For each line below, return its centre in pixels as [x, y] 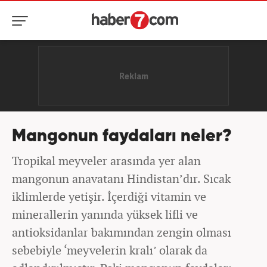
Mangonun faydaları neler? [122, 137]
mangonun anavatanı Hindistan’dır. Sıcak [121, 178]
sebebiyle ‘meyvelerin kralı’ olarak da [110, 250]
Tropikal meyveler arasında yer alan [106, 161]
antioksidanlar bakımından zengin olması [122, 232]
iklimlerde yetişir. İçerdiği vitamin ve [109, 196]
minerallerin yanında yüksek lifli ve [105, 214]
